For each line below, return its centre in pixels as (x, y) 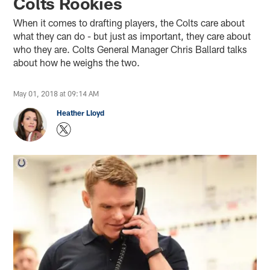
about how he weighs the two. (77, 62)
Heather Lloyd (81, 112)
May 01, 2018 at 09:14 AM (56, 93)
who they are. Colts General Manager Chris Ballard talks (130, 49)
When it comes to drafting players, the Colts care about (129, 22)
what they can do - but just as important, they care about (132, 36)
